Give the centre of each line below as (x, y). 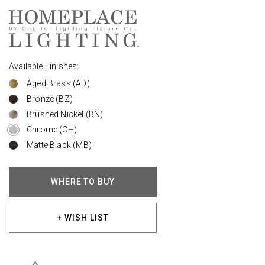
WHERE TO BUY (83, 182)
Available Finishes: (44, 66)
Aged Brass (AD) (58, 83)
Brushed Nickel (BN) (65, 114)
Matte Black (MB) (59, 145)
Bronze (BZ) (50, 98)
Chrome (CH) (52, 129)
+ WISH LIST (83, 218)
